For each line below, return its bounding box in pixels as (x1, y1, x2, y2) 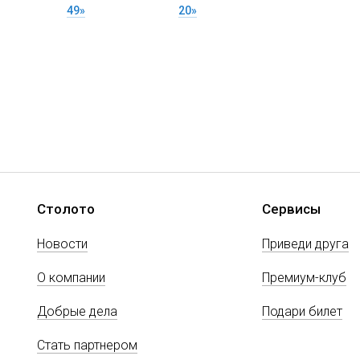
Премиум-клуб (262, 270, 346, 286)
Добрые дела (37, 304, 117, 320)
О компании (37, 270, 105, 286)
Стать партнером (37, 337, 137, 354)
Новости (37, 236, 88, 252)
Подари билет (262, 304, 342, 320)
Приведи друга (262, 236, 349, 252)
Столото (37, 201, 95, 218)
